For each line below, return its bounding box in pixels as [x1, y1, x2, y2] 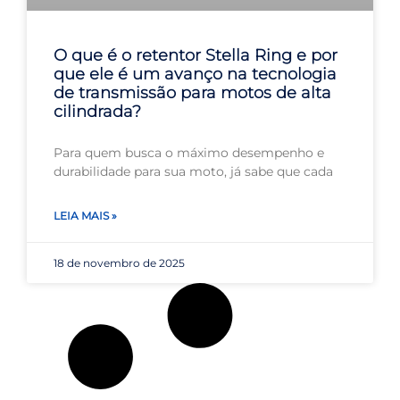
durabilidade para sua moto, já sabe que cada [54, 162, 333, 179]
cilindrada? [54, 101, 141, 121]
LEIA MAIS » [54, 208, 117, 222]
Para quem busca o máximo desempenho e [54, 144, 324, 161]
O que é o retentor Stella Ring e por [54, 45, 337, 65]
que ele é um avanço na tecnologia [54, 63, 337, 84]
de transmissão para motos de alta [54, 82, 331, 103]
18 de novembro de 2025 [54, 255, 185, 270]
